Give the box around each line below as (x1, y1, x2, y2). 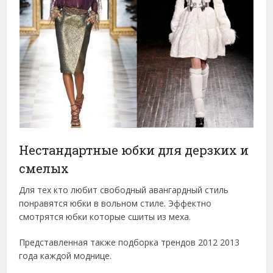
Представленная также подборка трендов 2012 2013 (19, 236, 240, 249)
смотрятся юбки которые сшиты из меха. (19, 211, 191, 223)
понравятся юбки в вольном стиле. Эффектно (19, 197, 212, 210)
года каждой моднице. (19, 250, 112, 262)
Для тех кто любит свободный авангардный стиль (19, 184, 229, 196)
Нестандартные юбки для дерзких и (19, 142, 249, 158)
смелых (19, 160, 69, 177)
